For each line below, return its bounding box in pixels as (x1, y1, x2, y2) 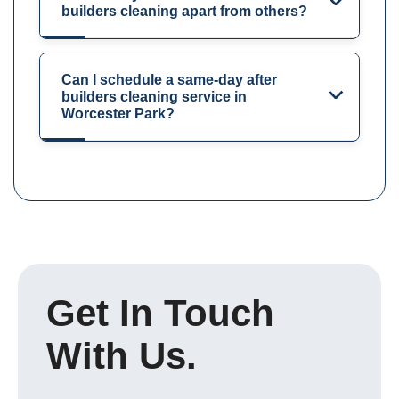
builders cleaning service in (61, 88, 247, 104)
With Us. (46, 334, 197, 377)
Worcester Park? (61, 105, 175, 121)
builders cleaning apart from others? (61, 3, 307, 19)
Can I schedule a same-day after (61, 71, 277, 87)
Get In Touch (46, 291, 274, 334)
